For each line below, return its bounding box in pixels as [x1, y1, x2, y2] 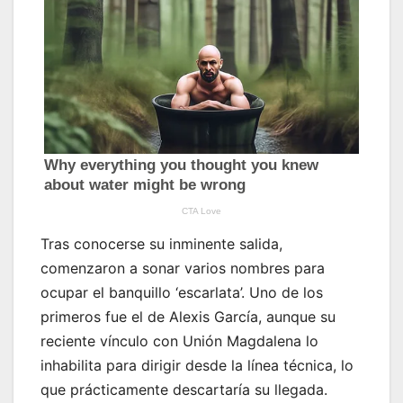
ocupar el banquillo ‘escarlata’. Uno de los [40, 283, 323, 302]
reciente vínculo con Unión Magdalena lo [40, 332, 318, 351]
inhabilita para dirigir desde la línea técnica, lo [40, 356, 354, 375]
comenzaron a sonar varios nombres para [40, 259, 325, 278]
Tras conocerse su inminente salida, [40, 235, 282, 254]
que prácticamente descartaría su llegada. [40, 381, 327, 399]
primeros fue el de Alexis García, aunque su [40, 308, 336, 327]
